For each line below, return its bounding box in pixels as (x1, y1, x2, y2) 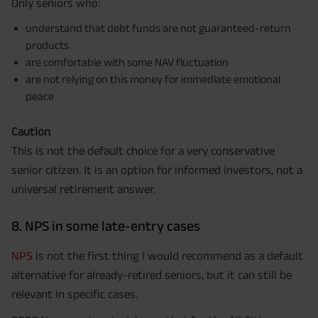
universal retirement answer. (11, 182, 155, 196)
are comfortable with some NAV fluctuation (26, 56, 229, 69)
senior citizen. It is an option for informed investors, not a (11, 163, 302, 177)
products (26, 39, 69, 52)
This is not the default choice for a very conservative (11, 144, 275, 158)
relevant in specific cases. (11, 287, 138, 301)
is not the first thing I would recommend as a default (33, 249, 303, 263)
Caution (11, 125, 50, 138)
